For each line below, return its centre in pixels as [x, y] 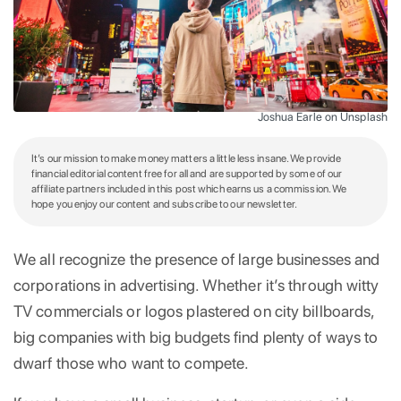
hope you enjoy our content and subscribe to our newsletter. [164, 204]
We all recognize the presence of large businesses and [197, 259]
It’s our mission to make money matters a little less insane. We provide [187, 158]
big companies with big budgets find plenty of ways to [196, 337]
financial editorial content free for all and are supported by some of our [187, 173]
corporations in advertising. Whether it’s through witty [196, 285]
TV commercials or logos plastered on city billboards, [194, 311]
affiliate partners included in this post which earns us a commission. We [189, 188]
